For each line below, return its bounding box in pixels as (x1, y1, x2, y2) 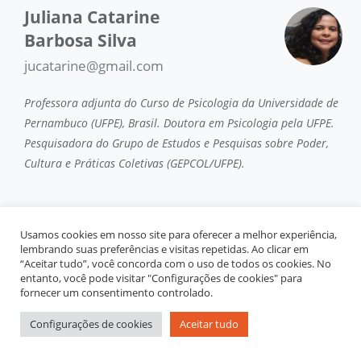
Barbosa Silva (24, 28, 137, 52)
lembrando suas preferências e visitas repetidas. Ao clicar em (20, 242, 309, 256)
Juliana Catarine (24, 5, 160, 28)
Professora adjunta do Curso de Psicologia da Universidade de (24, 94, 338, 110)
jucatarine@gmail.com (24, 56, 164, 75)
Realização (16, 233, 82, 252)
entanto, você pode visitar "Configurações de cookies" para (20, 271, 302, 285)
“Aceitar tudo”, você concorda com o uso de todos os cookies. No (20, 256, 331, 271)
